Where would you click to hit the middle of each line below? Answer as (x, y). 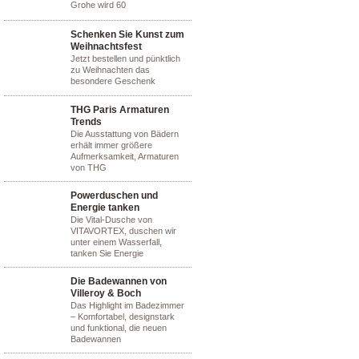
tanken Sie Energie (107, 253)
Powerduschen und (114, 196)
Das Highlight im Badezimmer (127, 305)
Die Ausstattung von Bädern (125, 134)
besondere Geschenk (113, 81)
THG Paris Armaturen (120, 110)
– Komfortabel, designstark (123, 317)
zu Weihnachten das (110, 70)
